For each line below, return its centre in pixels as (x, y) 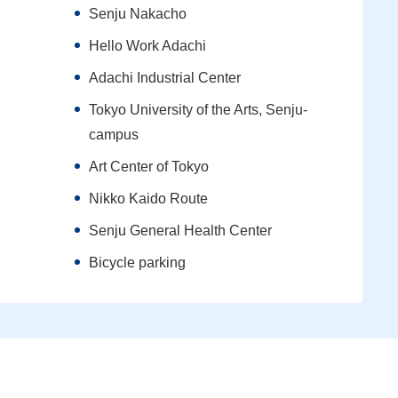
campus (113, 135)
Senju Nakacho (137, 14)
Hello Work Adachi (147, 46)
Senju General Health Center (180, 231)
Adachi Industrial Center (164, 78)
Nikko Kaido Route (148, 199)
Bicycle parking (137, 263)
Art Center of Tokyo (148, 167)
